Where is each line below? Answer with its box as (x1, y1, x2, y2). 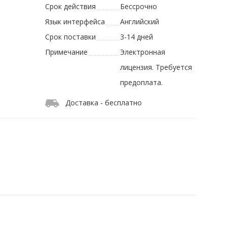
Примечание (45, 47, 88, 57)
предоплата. (120, 78, 163, 88)
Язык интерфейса (45, 17, 105, 27)
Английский (120, 17, 159, 27)
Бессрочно (120, 2, 157, 12)
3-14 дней (120, 32, 153, 42)
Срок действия (45, 2, 96, 12)
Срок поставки (45, 32, 96, 42)
